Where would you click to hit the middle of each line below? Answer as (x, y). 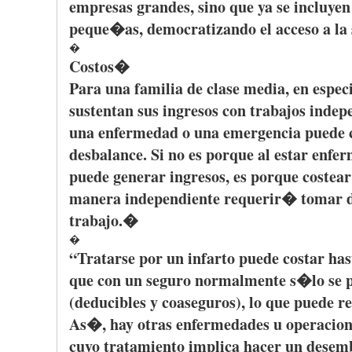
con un (120, 280)
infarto (211, 258)
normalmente (240, 280)
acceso (297, 29)
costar (304, 258)
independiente (172, 198)
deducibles (110, 302)
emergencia (262, 132)
